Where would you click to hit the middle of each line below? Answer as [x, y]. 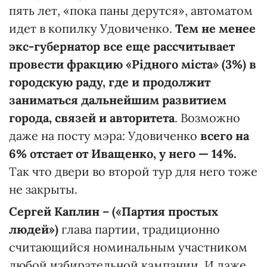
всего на [225, 135]
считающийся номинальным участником [128, 247]
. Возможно [207, 117]
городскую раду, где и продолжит [110, 82]
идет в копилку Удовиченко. [91, 28]
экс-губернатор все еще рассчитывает [122, 46]
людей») [34, 229]
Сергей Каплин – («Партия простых [114, 211]
